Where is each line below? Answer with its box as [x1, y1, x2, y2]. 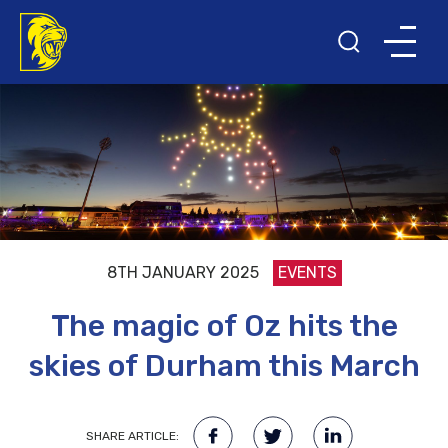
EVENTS [277, 263, 337, 283]
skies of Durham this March [28, 348, 420, 385]
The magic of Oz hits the [50, 308, 398, 345]
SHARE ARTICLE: [85, 429, 179, 444]
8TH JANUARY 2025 [106, 263, 259, 283]
